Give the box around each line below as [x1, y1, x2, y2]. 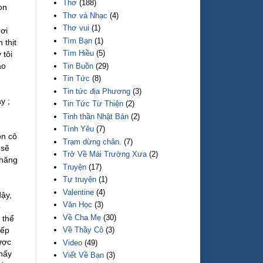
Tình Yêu [63, 124, 95, 134]
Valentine [63, 187, 95, 197]
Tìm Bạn [63, 36, 93, 45]
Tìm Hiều [63, 49, 95, 58]
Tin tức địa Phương [63, 86, 131, 96]
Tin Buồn [63, 61, 94, 70]
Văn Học [63, 200, 93, 210]
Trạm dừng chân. [63, 137, 122, 146]
